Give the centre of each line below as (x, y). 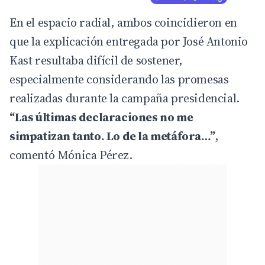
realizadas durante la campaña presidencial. (125, 98)
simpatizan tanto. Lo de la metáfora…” (112, 136)
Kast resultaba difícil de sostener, (96, 61)
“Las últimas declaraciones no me (101, 117)
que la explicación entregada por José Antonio (129, 42)
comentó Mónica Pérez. (71, 155)
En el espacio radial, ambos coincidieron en (123, 23)
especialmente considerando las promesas (119, 80)
